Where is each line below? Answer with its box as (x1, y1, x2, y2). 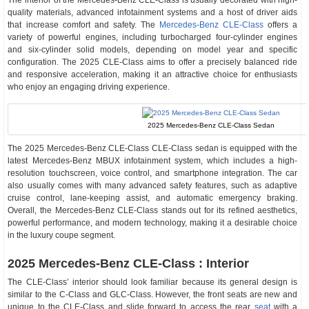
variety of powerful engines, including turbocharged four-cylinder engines (8, 32, 298, 42)
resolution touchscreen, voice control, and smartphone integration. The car (8, 168, 298, 178)
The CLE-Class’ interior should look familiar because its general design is (8, 277, 298, 287)
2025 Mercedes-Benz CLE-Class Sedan (148, 121, 275, 129)
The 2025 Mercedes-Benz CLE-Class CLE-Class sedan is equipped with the (8, 143, 298, 153)
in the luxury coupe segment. (8, 230, 116, 240)
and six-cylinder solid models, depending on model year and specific (8, 45, 298, 54)
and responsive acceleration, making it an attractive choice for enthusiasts (8, 70, 298, 79)
